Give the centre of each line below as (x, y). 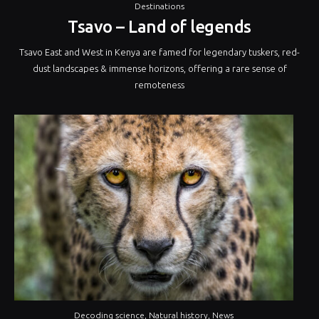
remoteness (159, 84)
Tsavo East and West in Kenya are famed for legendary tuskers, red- (159, 52)
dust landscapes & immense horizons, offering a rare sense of (159, 68)
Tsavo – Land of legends (159, 26)
